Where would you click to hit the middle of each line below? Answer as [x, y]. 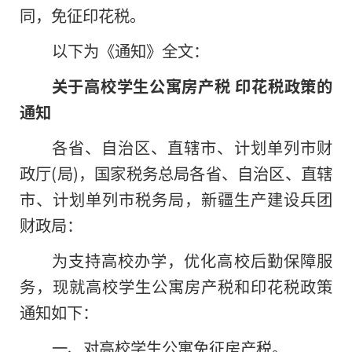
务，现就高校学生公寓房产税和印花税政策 [176, 286]
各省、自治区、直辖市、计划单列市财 [192, 147]
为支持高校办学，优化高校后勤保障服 [192, 260]
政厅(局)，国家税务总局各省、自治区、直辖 [176, 173]
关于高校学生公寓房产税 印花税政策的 [192, 86]
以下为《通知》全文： [130, 51]
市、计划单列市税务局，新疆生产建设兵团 [176, 199]
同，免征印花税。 [82, 15]
